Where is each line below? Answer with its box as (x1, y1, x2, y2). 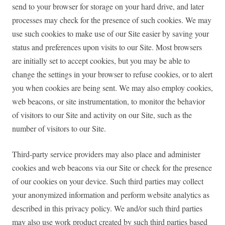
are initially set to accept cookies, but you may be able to (12, 55, 190, 66)
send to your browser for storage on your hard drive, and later (12, 1, 204, 12)
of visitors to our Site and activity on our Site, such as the (12, 109, 192, 121)
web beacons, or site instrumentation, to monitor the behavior (12, 96, 205, 107)
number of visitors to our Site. (12, 123, 106, 134)
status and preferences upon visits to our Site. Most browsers (12, 42, 202, 53)
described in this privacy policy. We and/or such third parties (12, 203, 202, 214)
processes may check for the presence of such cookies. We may (12, 15, 211, 26)
